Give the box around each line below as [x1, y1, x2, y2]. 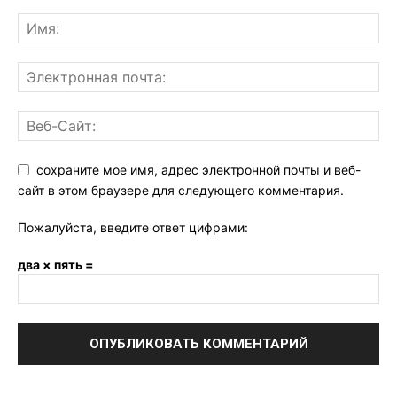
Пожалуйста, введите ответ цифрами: [18, 220, 248, 236]
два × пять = [18, 257, 94, 273]
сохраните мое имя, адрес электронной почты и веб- [36, 162, 361, 178]
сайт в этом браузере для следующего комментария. [18, 183, 344, 198]
